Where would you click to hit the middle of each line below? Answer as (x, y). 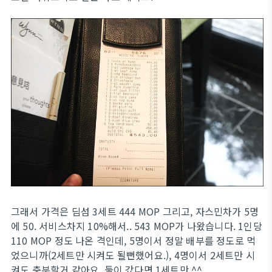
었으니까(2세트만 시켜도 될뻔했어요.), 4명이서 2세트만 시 (133, 255)
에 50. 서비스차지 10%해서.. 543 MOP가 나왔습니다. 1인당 (137, 226)
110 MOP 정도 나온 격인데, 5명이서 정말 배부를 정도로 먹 (134, 241)
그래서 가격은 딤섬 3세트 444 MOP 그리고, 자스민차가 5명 (135, 212)
